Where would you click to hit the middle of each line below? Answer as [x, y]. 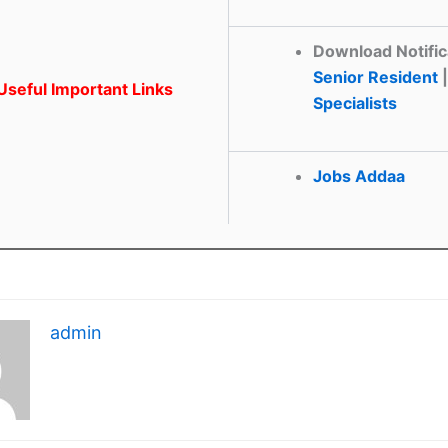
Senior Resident [375, 76]
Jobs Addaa [359, 175]
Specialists [355, 102]
